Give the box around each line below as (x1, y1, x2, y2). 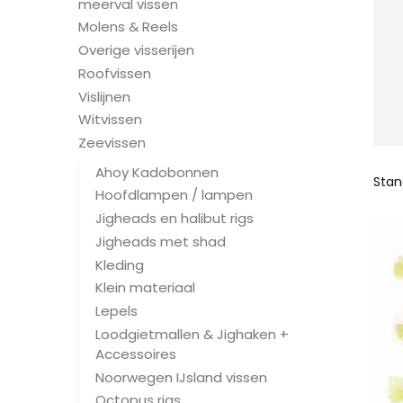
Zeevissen (78, 133, 146, 153)
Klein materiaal (95, 278, 195, 298)
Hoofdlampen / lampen (95, 185, 253, 205)
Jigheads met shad (95, 231, 226, 251)
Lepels (95, 301, 138, 321)
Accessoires (95, 344, 176, 363)
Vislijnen (78, 86, 130, 106)
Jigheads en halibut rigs (95, 209, 254, 228)
